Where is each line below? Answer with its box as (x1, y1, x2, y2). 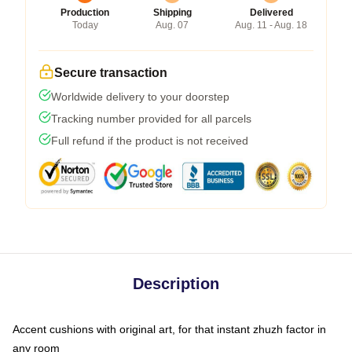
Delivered (249, 7, 293, 18)
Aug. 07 (156, 20, 189, 31)
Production (60, 7, 109, 18)
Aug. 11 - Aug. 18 (235, 20, 307, 31)
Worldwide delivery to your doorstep (51, 90, 229, 103)
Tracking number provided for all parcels (51, 112, 251, 125)
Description (133, 275, 219, 292)
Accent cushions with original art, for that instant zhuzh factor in (13, 323, 326, 335)
